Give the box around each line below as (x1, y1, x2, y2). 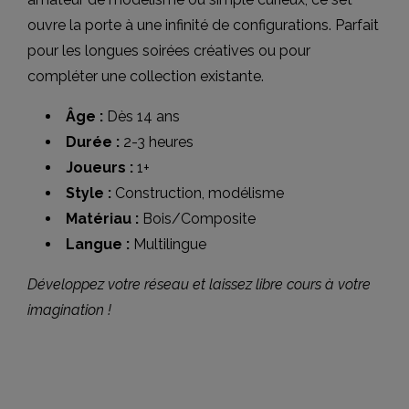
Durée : (66, 133, 120, 151)
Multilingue (130, 236, 206, 253)
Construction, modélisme (111, 184, 284, 202)
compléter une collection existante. (27, 68, 264, 85)
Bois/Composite (139, 210, 256, 227)
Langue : (66, 236, 130, 253)
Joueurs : (66, 159, 133, 176)
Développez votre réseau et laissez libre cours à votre (27, 276, 371, 293)
